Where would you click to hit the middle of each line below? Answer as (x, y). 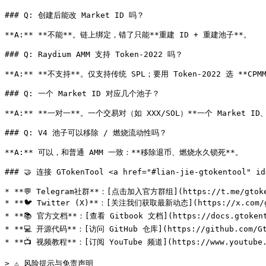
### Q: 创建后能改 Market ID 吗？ (75, 15)
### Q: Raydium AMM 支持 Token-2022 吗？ (94, 54)
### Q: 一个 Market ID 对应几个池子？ (82, 94)
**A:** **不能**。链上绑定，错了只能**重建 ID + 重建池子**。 (128, 35)
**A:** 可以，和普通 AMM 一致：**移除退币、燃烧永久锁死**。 (124, 152)
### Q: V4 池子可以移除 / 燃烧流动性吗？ (86, 133)
